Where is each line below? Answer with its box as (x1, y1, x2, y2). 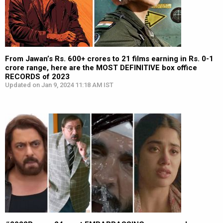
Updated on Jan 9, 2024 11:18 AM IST (5, 81, 113, 89)
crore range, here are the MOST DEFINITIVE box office (5, 63, 197, 72)
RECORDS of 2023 (5, 72, 70, 81)
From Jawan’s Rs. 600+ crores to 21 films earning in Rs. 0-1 (5, 54, 214, 63)
